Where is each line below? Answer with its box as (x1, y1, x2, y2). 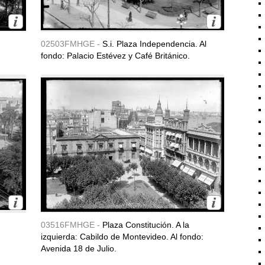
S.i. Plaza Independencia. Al (102, 39, 206, 49)
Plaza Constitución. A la (102, 220, 189, 230)
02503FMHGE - (41, 39, 102, 49)
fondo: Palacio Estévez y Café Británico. (41, 51, 190, 60)
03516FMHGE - (41, 220, 102, 230)
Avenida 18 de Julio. (41, 244, 117, 253)
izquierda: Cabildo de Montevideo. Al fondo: (41, 232, 203, 241)
